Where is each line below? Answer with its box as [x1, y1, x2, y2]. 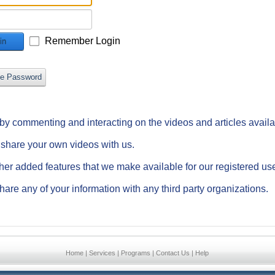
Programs [121, 249, 150, 257]
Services [89, 249, 115, 257]
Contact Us [156, 249, 190, 257]
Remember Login [45, 36, 120, 47]
